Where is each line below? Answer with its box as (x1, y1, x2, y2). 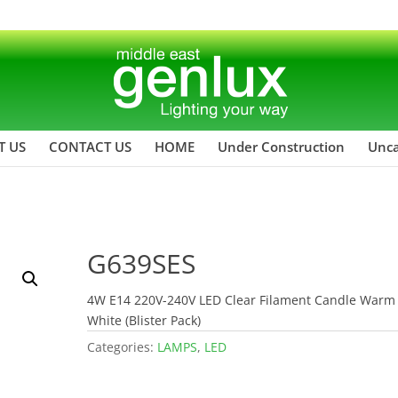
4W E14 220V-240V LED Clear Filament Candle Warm (87, 291, 396, 308)
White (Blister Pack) (87, 311, 202, 329)
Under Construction (218, 137, 345, 155)
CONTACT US (49, 137, 131, 155)
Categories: (87, 338, 158, 355)
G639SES (87, 244, 196, 282)
